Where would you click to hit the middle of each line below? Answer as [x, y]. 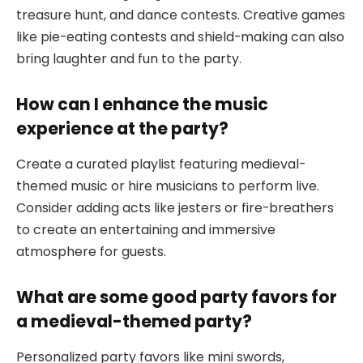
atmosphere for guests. [91, 251]
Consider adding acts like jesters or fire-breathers [175, 207]
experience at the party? [122, 128]
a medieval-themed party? [134, 321]
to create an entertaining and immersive [146, 229]
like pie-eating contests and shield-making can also [180, 36]
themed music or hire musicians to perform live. [168, 186]
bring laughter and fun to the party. [129, 58]
